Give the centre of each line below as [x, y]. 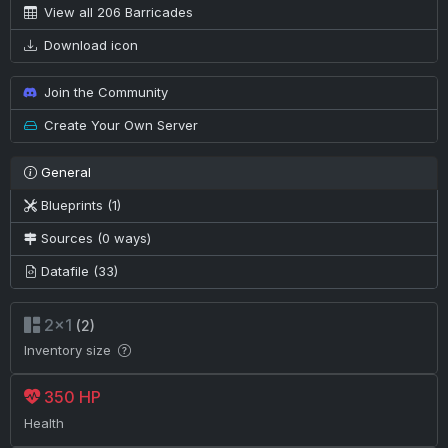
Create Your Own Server [119, 125]
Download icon [89, 45]
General [63, 172]
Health [43, 422]
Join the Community [104, 92]
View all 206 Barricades [116, 12]
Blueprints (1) [80, 205]
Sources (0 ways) [95, 238]
